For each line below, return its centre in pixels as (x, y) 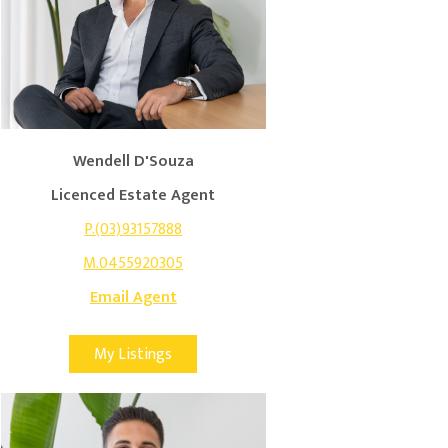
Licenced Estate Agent (133, 196)
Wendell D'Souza (133, 162)
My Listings (133, 355)
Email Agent (133, 298)
